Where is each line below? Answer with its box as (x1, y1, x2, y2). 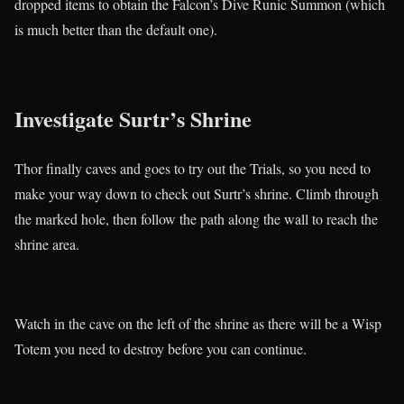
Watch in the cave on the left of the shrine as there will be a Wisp (14, 314, 381, 334)
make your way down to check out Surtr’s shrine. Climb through (14, 184, 379, 204)
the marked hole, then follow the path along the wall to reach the (14, 209, 378, 229)
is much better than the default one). (14, 20, 217, 40)
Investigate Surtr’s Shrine (14, 103, 252, 135)
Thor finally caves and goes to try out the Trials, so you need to (14, 159, 371, 179)
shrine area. (14, 234, 79, 254)
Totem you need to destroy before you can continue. (14, 339, 307, 359)
